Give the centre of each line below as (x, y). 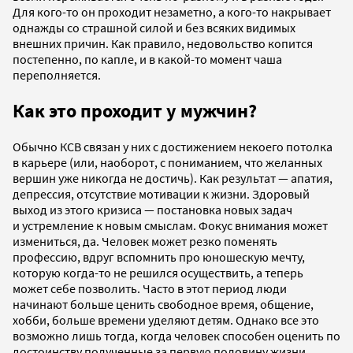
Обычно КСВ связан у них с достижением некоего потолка (173, 146)
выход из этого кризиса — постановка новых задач (152, 209)
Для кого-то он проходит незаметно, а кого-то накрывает (172, 11)
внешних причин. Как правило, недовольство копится (163, 43)
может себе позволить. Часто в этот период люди (150, 288)
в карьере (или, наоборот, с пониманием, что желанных (167, 162)
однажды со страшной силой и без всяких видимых (154, 27)
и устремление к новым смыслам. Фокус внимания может (170, 225)
